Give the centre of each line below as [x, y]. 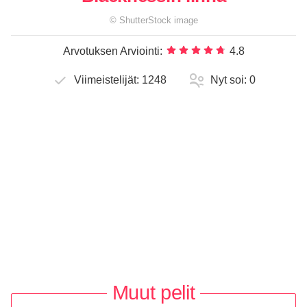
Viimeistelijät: [108, 80]
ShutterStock [145, 20]
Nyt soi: [230, 80]
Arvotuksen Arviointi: [112, 51]
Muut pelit [153, 292]
